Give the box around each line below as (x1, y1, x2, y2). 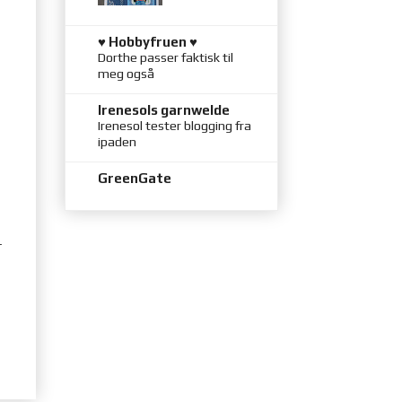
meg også (98, 66, 154, 81)
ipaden (98, 134, 136, 149)
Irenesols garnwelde (98, 101, 230, 118)
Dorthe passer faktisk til (98, 49, 233, 65)
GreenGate (98, 170, 171, 186)
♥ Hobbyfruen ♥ (98, 33, 197, 49)
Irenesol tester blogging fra (98, 118, 251, 133)
